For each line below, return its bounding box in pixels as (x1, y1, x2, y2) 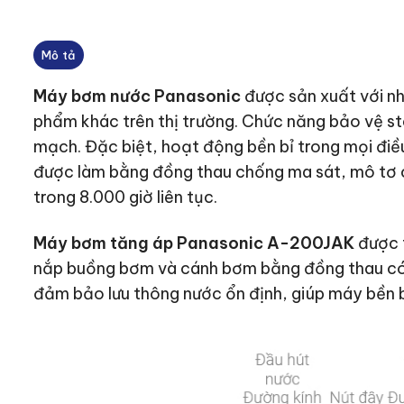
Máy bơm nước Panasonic (32, 86, 241, 107)
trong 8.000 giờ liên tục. (32, 187, 217, 208)
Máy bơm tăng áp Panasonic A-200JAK (32, 233, 354, 254)
